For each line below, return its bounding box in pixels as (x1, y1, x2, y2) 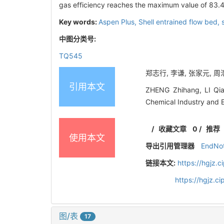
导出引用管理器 (145, 141, 195, 150)
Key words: (59, 17, 98, 26)
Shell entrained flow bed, (138, 17, 221, 26)
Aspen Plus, (98, 17, 138, 26)
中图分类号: (59, 34, 97, 43)
